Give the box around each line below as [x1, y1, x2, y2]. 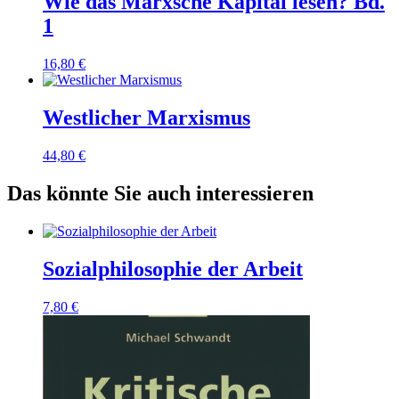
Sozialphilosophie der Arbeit [43, 256, 303, 281]
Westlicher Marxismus [43, 106, 250, 130]
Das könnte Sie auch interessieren [7, 182, 313, 206]
